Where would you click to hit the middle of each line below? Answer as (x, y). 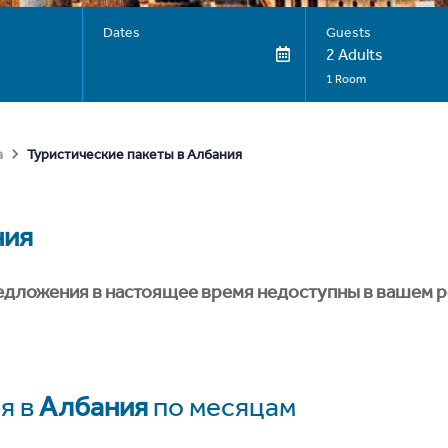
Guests (348, 32)
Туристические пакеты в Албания (134, 154)
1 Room (345, 79)
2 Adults (354, 54)
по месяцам (222, 406)
